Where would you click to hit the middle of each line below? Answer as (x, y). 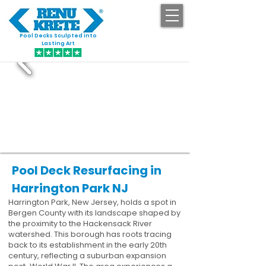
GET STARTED (154, 41)
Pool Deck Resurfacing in (87, 170)
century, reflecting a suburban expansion (87, 256)
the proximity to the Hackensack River (80, 224)
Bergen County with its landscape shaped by (94, 213)
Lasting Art (58, 43)
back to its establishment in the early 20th (88, 245)
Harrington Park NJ (70, 188)
